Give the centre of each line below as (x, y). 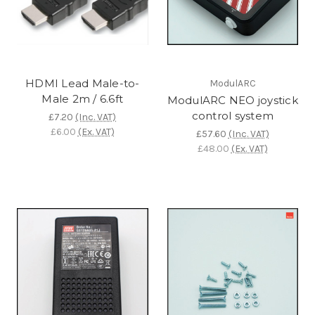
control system (232, 115)
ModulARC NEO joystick (232, 100)
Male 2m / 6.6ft (83, 98)
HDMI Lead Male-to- (83, 83)
